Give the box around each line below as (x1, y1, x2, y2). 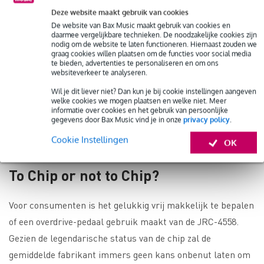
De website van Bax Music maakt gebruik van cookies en (51, 21, 230, 30)
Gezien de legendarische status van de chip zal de (9, 232, 211, 245)
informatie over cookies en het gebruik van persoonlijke (51, 105, 228, 115)
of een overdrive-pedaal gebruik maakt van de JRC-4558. (9, 215, 239, 228)
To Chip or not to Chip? (9, 166, 159, 185)
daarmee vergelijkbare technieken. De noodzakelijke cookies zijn (51, 30, 257, 39)
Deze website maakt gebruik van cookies (51, 8, 189, 17)
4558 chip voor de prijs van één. (9, 16, 137, 29)
